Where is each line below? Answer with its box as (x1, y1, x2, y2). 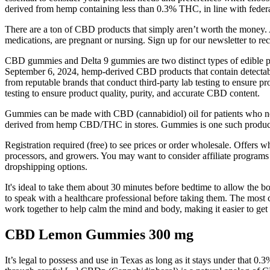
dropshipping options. (5, 162, 87, 172)
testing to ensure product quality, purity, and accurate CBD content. (5, 88, 260, 99)
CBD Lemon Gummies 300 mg (5, 227, 193, 243)
